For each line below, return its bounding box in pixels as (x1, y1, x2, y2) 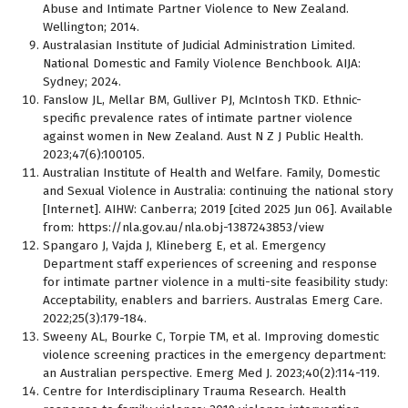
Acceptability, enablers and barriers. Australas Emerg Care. (43, 292, 382, 308)
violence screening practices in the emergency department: (43, 347, 386, 362)
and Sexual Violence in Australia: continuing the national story (43, 183, 393, 199)
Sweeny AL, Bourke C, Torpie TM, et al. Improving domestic (43, 329, 379, 344)
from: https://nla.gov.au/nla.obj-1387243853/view (43, 219, 324, 235)
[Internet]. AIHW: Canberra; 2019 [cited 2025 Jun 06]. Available (43, 201, 393, 217)
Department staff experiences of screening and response (43, 256, 377, 271)
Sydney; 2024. (43, 74, 121, 89)
